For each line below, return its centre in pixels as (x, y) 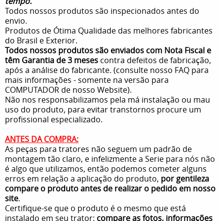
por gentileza (185, 178)
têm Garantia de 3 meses (52, 60)
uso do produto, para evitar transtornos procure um (103, 109)
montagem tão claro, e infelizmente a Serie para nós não (110, 159)
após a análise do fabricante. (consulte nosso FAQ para (107, 70)
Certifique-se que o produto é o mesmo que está (95, 208)
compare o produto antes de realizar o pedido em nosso (110, 188)
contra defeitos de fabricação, (155, 60)
